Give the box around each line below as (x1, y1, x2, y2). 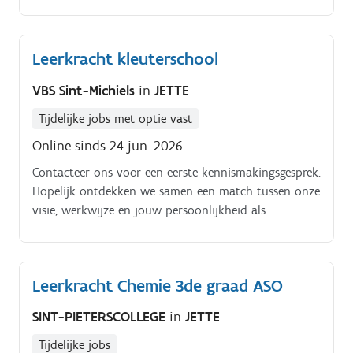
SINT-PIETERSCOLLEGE (32, 308, 169, 326)
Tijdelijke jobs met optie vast (39, 110, 192, 126)
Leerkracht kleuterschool (32, 48, 218, 70)
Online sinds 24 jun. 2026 (32, 136, 183, 154)
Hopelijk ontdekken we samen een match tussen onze (32, 183, 320, 199)
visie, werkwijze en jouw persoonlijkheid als (32, 202, 266, 217)
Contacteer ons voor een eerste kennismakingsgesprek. (32, 164, 321, 180)
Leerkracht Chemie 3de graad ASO (32, 274, 283, 296)
